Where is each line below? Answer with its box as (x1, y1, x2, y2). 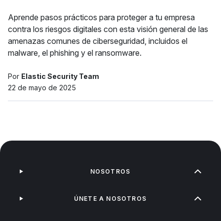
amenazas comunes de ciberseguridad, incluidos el (8, 36, 187, 46)
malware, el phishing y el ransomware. (8, 48, 142, 58)
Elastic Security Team (21, 72, 99, 80)
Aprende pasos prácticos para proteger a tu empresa (8, 12, 195, 22)
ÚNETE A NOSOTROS (74, 195, 147, 202)
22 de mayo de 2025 (8, 83, 76, 92)
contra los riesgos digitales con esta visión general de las (8, 24, 208, 34)
